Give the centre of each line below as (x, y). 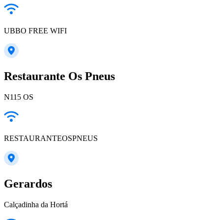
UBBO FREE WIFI (35, 31)
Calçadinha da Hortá (36, 204)
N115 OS (19, 97)
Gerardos (28, 183)
